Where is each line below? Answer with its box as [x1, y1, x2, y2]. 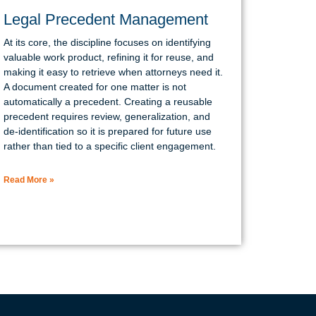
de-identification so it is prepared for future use [3, 125, 212, 137]
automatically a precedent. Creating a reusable [3, 95, 212, 107]
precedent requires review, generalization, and [3, 110, 210, 122]
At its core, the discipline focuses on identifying [3, 36, 211, 48]
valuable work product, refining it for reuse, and [3, 51, 214, 63]
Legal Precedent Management [3, 10, 208, 28]
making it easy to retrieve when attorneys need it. [3, 66, 223, 78]
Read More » [3, 174, 54, 185]
